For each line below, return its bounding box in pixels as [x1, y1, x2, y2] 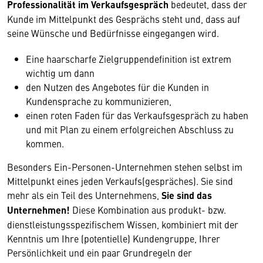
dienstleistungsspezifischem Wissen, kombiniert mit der [7, 218, 238, 231]
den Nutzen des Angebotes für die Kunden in [26, 80, 209, 93]
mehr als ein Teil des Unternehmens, [7, 188, 161, 201]
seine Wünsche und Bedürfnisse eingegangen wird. [7, 26, 219, 39]
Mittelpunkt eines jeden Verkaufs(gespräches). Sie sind [7, 174, 233, 187]
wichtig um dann [26, 66, 95, 79]
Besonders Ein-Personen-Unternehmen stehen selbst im [7, 160, 242, 173]
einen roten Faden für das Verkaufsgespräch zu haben [26, 109, 248, 122]
